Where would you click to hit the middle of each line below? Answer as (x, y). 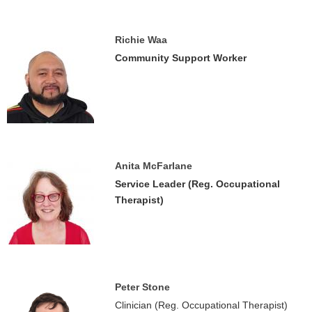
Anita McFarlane (154, 166)
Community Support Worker (181, 58)
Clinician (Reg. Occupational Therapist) (201, 305)
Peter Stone (142, 287)
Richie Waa (141, 40)
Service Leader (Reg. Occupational (197, 184)
